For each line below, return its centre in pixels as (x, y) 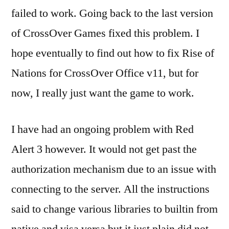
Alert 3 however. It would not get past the (104, 149)
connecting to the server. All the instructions (110, 189)
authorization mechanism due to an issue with (114, 169)
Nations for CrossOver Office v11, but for (105, 73)
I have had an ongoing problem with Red (102, 129)
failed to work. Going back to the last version (112, 13)
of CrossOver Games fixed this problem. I (105, 33)
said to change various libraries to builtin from (114, 209)
